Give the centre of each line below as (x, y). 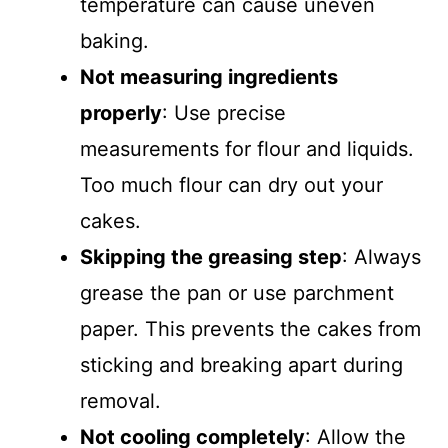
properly (121, 113)
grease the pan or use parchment (237, 293)
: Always (381, 257)
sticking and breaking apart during (241, 365)
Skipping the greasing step (211, 257)
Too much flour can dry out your (231, 185)
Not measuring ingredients (209, 77)
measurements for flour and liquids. (247, 149)
